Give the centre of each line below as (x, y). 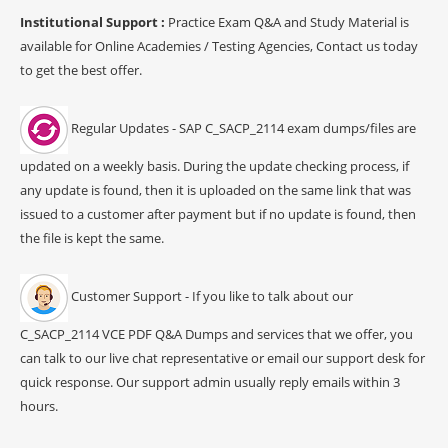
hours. (39, 405)
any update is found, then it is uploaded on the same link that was (215, 189)
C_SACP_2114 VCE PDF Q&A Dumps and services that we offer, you (216, 333)
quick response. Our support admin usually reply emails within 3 (210, 381)
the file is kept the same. (92, 237)
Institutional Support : (94, 21)
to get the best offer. (81, 69)
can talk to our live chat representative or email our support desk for (222, 357)
